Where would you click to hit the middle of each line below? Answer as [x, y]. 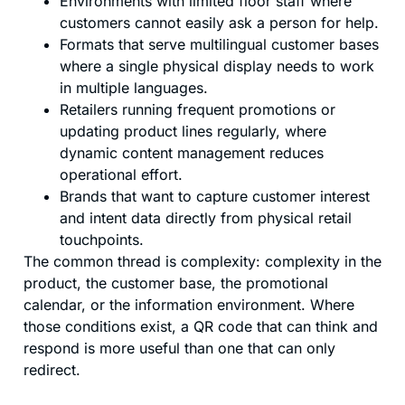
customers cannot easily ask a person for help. [219, 23]
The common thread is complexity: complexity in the [202, 262]
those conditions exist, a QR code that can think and [201, 327]
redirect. [52, 370]
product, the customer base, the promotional [176, 283]
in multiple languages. [134, 88]
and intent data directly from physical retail [206, 218]
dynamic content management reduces [192, 153]
